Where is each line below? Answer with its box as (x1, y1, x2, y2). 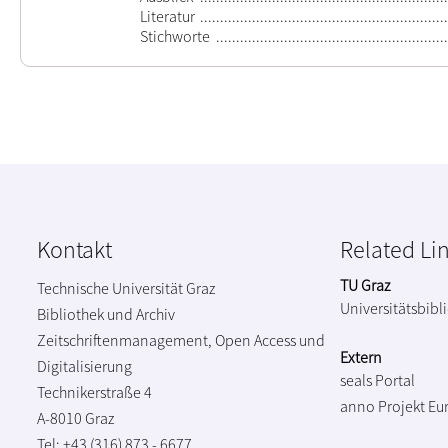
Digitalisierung (37, 355, 132, 376)
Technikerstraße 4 (37, 381, 152, 402)
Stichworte (140, 26, 210, 47)
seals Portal (340, 369, 415, 390)
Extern (340, 346, 382, 367)
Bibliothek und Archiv (37, 303, 175, 324)
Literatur (140, 6, 195, 27)
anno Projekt (340, 395, 425, 416)
